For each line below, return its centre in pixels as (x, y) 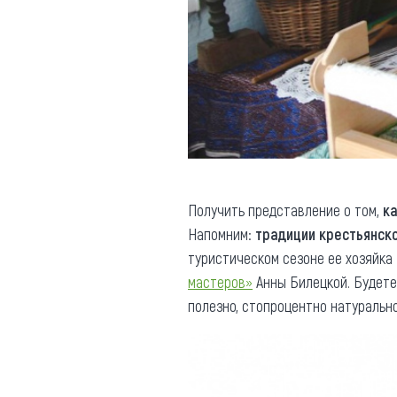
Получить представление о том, (285, 210)
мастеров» (220, 282)
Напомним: (222, 234)
